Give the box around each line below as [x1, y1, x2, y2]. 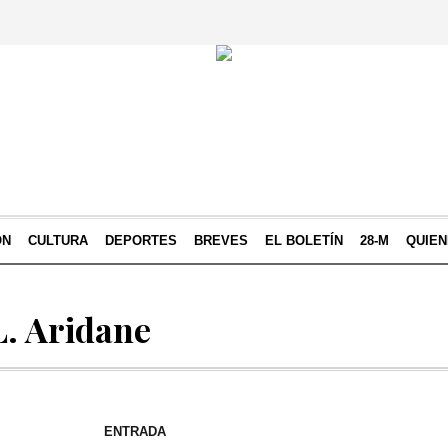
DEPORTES [105, 233, 177, 248]
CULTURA [28, 233, 88, 248]
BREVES [194, 233, 248, 248]
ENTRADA [104, 424, 167, 439]
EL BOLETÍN [265, 233, 343, 248]
